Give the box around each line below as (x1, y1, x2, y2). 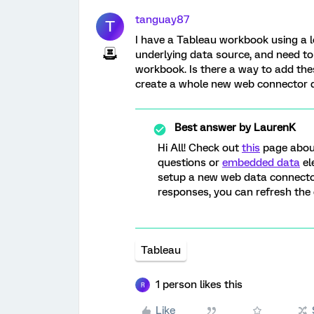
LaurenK (251, 121, 296, 134)
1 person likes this (156, 278, 243, 291)
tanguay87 (135, 13, 189, 26)
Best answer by (175, 121, 251, 134)
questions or (158, 156, 222, 169)
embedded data (222, 156, 300, 169)
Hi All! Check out (158, 142, 242, 154)
